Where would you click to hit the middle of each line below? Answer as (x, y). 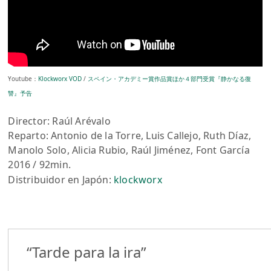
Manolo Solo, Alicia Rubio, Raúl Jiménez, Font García (129, 150)
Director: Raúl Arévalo (59, 121)
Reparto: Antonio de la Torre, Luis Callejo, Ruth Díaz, (130, 135)
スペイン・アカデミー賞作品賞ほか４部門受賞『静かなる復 (170, 78)
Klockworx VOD (60, 78)
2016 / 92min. (40, 164)
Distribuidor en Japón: (61, 179)
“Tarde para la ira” (87, 252)
